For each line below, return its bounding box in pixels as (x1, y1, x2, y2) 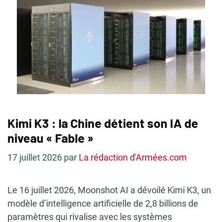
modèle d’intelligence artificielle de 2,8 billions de (7, 198, 198, 209)
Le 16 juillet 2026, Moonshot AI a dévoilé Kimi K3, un (7, 185, 211, 195)
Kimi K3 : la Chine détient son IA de (7, 115, 198, 130)
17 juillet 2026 (7, 152, 62, 163)
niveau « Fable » (7, 130, 94, 145)
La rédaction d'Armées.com (79, 152, 187, 163)
